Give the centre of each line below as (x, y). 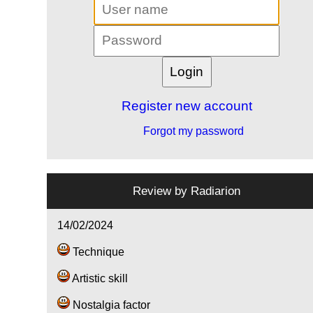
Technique (97, 252)
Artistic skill (99, 279)
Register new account (187, 106)
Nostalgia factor (110, 305)
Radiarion (216, 191)
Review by (162, 191)
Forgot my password (192, 131)
